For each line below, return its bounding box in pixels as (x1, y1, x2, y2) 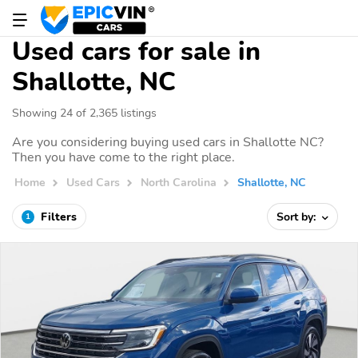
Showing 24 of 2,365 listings (12, 105, 157, 121)
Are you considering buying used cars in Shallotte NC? (12, 133, 324, 151)
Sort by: (276, 209, 320, 225)
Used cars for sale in (12, 34, 261, 69)
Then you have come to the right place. (12, 149, 235, 166)
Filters (41, 209, 77, 225)
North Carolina (141, 174, 217, 191)
